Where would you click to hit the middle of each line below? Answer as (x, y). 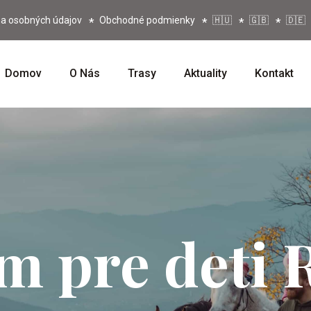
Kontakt (274, 73)
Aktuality (205, 73)
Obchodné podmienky (147, 20)
